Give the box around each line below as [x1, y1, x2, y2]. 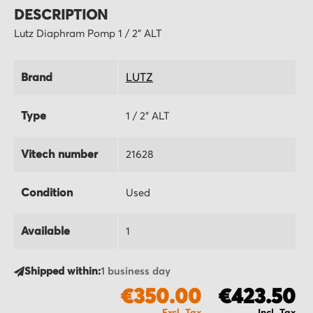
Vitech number [21, 148, 98, 160]
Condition [21, 187, 73, 198]
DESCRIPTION [14, 8, 108, 23]
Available [21, 225, 70, 237]
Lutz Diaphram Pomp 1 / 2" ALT [14, 29, 162, 40]
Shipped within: [24, 266, 101, 277]
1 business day [101, 266, 170, 277]
